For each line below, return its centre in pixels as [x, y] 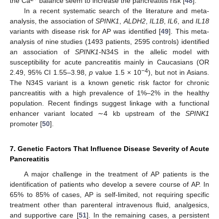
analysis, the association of [53, 21]
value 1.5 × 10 [117, 72]
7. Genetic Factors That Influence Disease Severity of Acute [109, 149]
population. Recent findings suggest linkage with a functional [109, 103]
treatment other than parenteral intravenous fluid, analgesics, [109, 205]
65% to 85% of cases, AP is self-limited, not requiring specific [109, 195]
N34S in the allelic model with [155, 52]
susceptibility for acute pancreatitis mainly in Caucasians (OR [109, 62]
